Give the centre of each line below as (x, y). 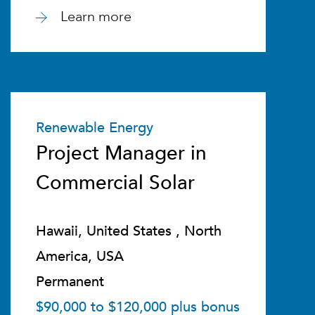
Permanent (70, 282)
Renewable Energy (94, 128)
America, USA (79, 256)
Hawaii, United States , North (128, 231)
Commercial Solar (115, 183)
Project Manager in (121, 153)
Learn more (96, 17)
